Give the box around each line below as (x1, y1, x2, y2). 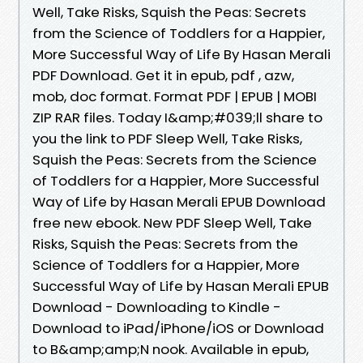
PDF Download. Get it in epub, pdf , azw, (32, 65, 294, 85)
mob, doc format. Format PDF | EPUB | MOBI (32, 86, 317, 106)
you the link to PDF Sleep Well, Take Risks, (32, 128, 302, 148)
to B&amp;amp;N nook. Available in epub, (32, 339, 309, 359)
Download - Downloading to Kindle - (32, 297, 281, 317)
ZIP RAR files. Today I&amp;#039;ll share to (32, 107, 322, 127)
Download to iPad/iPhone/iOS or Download (32, 318, 324, 338)
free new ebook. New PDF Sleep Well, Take (32, 212, 312, 233)
